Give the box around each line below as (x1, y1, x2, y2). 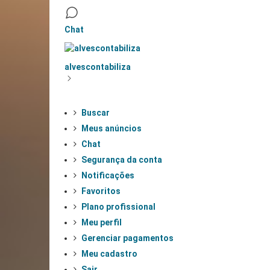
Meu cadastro (81, 248, 137, 259)
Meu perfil (81, 217, 122, 227)
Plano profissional (81, 201, 155, 212)
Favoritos (81, 186, 121, 196)
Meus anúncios (81, 123, 142, 133)
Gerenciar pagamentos (81, 233, 174, 243)
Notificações (81, 170, 134, 180)
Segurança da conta (81, 154, 162, 165)
